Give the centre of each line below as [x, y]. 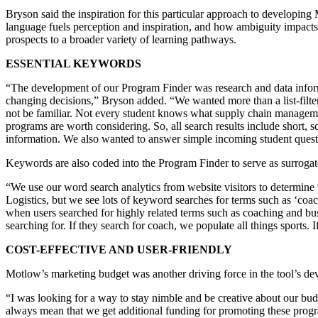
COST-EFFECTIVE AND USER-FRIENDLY [119, 250]
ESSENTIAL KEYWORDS [73, 64]
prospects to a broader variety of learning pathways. [121, 40]
